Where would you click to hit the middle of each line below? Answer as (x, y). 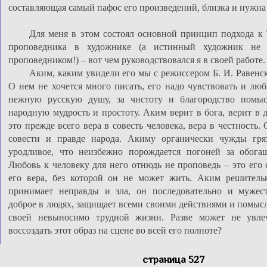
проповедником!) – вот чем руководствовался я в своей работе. (137, 60)
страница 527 (173, 259)
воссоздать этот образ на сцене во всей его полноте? (115, 230)
